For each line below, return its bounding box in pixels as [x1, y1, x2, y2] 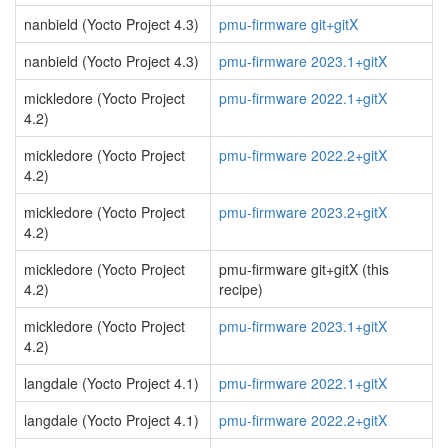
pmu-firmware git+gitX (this [219, 259, 389, 279]
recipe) [219, 279, 263, 299]
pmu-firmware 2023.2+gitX [219, 202, 387, 222]
